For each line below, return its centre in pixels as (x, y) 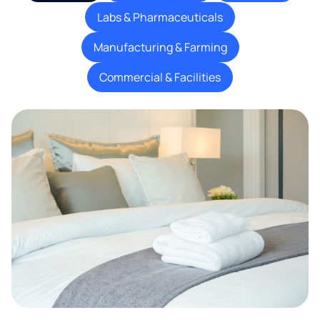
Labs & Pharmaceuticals (160, 17)
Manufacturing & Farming (160, 47)
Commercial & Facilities (160, 77)
